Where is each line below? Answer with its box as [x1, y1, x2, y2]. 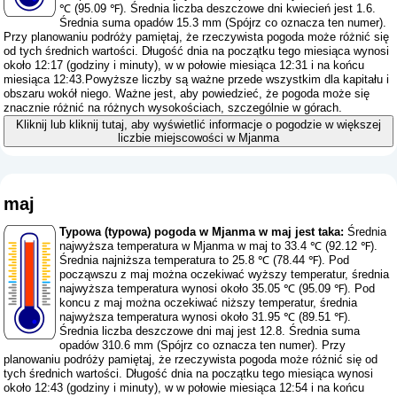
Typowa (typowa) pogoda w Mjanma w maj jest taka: [59, 225, 345, 239]
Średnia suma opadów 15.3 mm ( [59, 16, 230, 30]
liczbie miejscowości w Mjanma [117, 131, 279, 145]
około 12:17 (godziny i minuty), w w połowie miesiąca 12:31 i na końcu [4, 58, 365, 73]
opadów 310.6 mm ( [59, 339, 161, 353]
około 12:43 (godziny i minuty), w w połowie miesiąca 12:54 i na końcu [4, 381, 365, 395]
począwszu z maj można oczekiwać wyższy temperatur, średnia [59, 268, 390, 282]
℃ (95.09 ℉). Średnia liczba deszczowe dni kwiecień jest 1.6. [59, 2, 377, 16]
